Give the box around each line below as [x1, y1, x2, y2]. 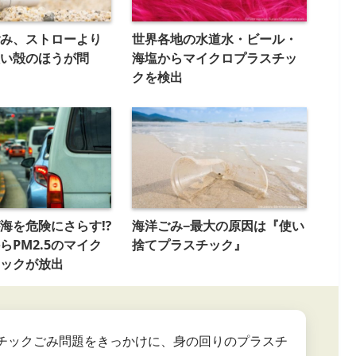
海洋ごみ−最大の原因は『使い [131, 216, 304, 234]
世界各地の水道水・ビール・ [131, 30, 297, 48]
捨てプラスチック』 [131, 235, 246, 253]
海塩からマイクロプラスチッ [131, 49, 297, 68]
